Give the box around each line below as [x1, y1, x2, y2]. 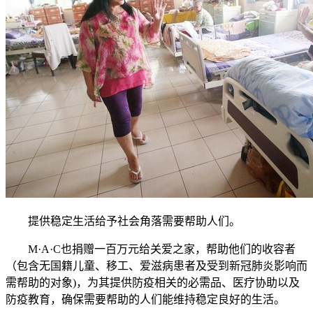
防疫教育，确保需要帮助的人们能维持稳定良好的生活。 [6, 293, 285, 306]
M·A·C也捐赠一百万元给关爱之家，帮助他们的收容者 [6, 243, 296, 256]
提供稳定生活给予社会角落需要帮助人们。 [6, 215, 240, 228]
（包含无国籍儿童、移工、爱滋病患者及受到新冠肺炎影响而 [6, 260, 307, 272]
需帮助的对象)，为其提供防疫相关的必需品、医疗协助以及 [6, 277, 300, 289]
